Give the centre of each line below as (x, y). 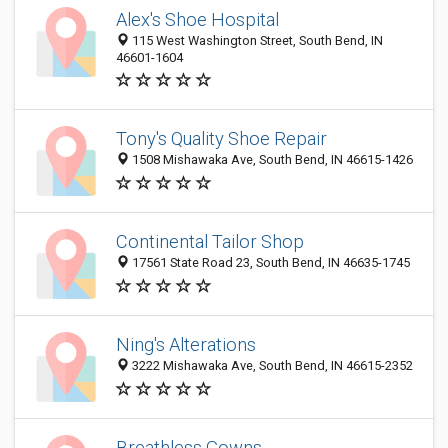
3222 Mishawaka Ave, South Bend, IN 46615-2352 (271, 366)
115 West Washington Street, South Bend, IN (256, 40)
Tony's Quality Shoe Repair (221, 139)
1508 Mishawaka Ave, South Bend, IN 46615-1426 (271, 160)
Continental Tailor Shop (210, 242)
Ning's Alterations (186, 345)
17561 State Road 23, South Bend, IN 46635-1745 (269, 263)
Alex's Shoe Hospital (197, 19)
